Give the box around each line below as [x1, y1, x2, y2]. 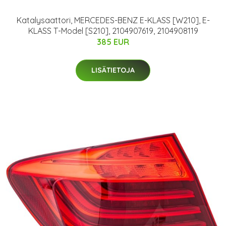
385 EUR [97, 37, 129, 47]
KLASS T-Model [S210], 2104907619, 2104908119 [28, 26, 198, 36]
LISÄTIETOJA [91, 66, 135, 75]
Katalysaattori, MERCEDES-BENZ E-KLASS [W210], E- [16, 15, 210, 26]
